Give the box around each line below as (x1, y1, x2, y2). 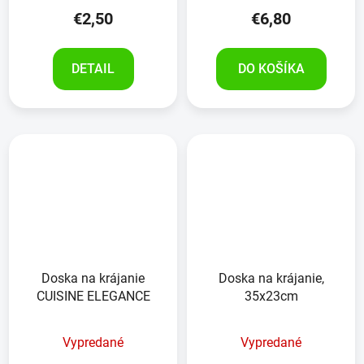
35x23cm (244, 288, 298, 304)
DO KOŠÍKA (237, 60, 305, 76)
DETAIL (71, 60, 115, 76)
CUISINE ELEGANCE (36, 288, 150, 304)
